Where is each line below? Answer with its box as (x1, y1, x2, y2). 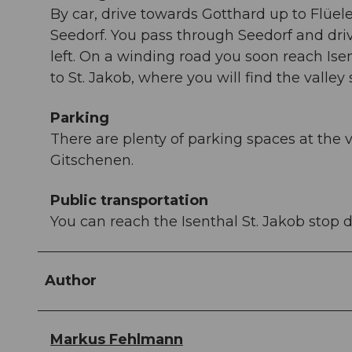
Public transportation (50, 192, 208, 210)
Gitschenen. (50, 152, 134, 170)
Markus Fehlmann (50, 331, 183, 349)
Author (45, 272, 97, 290)
